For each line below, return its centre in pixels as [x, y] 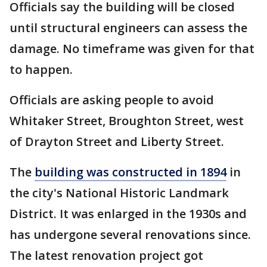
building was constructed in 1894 [131, 172]
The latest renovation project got [106, 256]
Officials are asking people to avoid [112, 100]
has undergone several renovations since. [130, 235]
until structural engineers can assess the [128, 28]
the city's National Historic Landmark [119, 193]
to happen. [41, 70]
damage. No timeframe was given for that [132, 49]
